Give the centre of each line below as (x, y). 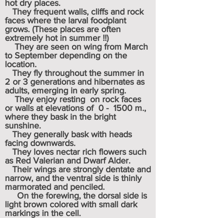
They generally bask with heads (68, 134)
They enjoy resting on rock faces (73, 99)
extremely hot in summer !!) (57, 38)
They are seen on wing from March (76, 47)
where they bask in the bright (60, 117)
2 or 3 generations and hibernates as (75, 82)
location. (21, 64)
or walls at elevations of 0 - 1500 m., (75, 108)
